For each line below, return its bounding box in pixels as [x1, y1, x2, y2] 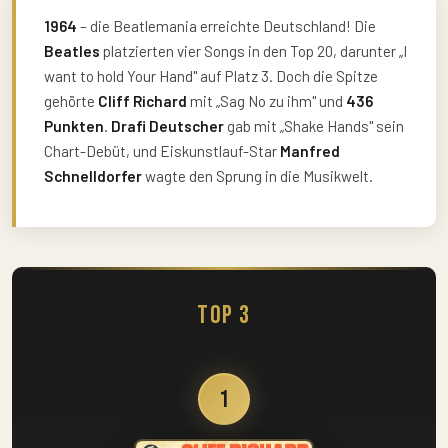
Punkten [44, 117, 104, 135]
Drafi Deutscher [111, 117, 224, 135]
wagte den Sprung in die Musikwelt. [142, 167, 373, 185]
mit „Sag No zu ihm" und [187, 92, 346, 110]
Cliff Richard [98, 92, 187, 110]
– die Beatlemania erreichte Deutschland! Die [77, 17, 376, 35]
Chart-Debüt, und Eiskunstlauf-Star [44, 142, 280, 160]
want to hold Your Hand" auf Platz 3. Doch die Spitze [44, 67, 378, 85]
